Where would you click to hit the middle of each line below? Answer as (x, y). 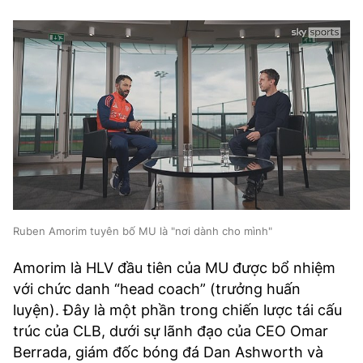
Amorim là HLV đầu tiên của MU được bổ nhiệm (174, 268)
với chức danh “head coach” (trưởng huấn (157, 289)
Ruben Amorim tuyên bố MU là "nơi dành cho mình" (143, 231)
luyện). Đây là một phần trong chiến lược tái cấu (177, 310)
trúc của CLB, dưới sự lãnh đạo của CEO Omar (171, 331)
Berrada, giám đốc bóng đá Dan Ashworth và (168, 352)
